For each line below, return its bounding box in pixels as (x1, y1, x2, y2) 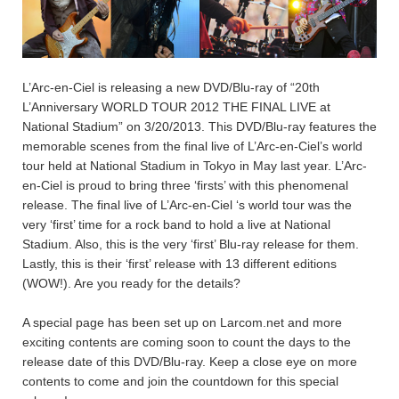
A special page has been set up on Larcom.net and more (22, 314, 342, 330)
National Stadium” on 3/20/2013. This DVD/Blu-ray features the (22, 118, 377, 134)
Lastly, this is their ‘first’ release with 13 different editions (22, 256, 337, 271)
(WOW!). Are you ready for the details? (22, 275, 240, 290)
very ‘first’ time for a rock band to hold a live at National (22, 216, 330, 232)
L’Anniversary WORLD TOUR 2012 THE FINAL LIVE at (22, 99, 330, 114)
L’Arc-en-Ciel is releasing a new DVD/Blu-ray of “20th (22, 79, 320, 94)
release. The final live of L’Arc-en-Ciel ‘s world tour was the (22, 197, 352, 212)
